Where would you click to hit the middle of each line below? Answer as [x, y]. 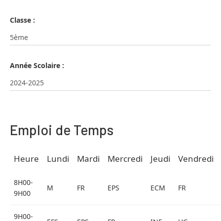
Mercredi [125, 159]
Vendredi [196, 159]
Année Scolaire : [37, 65]
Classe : [22, 20]
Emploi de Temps [62, 130]
